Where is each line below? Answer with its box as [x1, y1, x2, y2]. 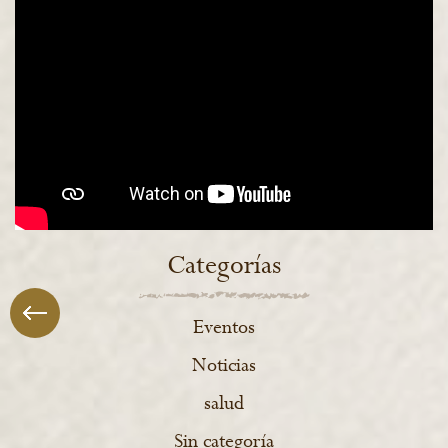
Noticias [192, 353, 256, 379]
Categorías [167, 248, 281, 284]
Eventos [193, 315, 255, 341]
